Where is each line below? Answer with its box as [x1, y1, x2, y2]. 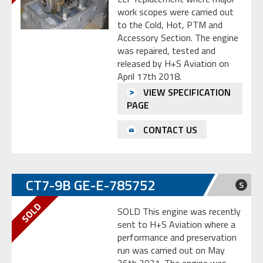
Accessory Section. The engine [117, 31, 238, 45]
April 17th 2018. [117, 69, 181, 84]
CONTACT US [141, 122, 197, 137]
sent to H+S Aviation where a [117, 217, 235, 232]
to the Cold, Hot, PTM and [117, 18, 222, 32]
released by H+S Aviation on [117, 56, 229, 71]
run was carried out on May [117, 243, 225, 258]
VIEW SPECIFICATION [141, 85, 231, 100]
